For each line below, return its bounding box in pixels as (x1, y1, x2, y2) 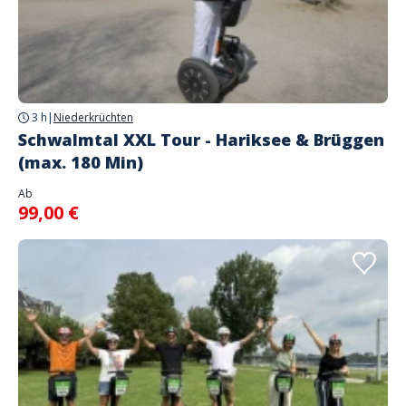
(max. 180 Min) (18, 151, 143, 173)
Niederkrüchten (53, 110, 133, 125)
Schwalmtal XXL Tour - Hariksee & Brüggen (18, 129, 384, 150)
